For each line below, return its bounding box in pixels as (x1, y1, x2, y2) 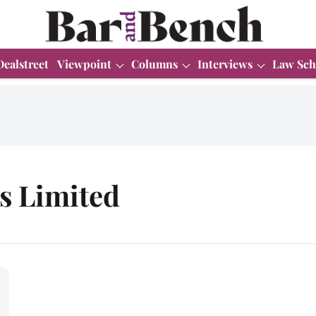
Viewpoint (57, 56, 111, 71)
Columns (131, 56, 178, 71)
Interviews (197, 56, 253, 71)
